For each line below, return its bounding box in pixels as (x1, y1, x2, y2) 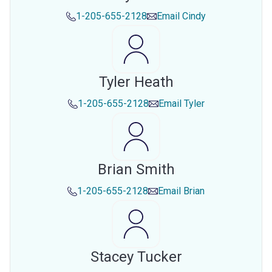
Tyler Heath (98, 73, 174, 90)
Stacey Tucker (90, 248, 182, 265)
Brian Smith (97, 161, 175, 178)
